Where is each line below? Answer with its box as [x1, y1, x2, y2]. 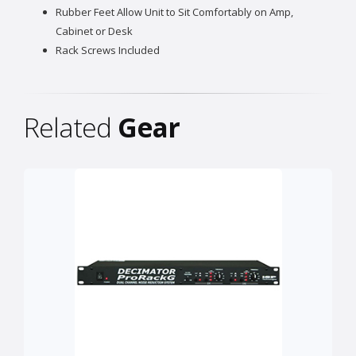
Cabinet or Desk [56, 24, 133, 39]
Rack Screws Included [56, 43, 160, 58]
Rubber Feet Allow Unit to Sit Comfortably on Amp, [56, 5, 293, 20]
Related [24, 109, 118, 146]
